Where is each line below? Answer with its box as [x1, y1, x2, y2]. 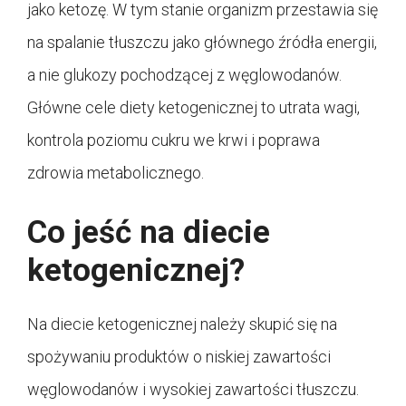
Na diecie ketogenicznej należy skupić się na [27, 314, 337, 333]
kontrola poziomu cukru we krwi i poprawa [27, 130, 320, 150]
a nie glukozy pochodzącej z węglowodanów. [27, 64, 342, 84]
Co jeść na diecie [27, 213, 270, 251]
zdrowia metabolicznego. [27, 162, 204, 182]
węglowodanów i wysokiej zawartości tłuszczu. [27, 379, 359, 399]
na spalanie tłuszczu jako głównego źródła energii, [27, 32, 377, 52]
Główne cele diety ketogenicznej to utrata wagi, [27, 97, 360, 117]
